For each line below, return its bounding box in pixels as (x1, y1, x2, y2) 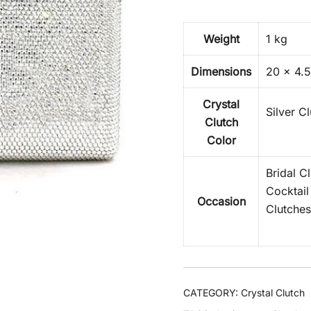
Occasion (196, 194, 246, 208)
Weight (203, 32, 239, 46)
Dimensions (191, 65, 251, 78)
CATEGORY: (183, 287, 241, 299)
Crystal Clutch (241, 287, 305, 299)
